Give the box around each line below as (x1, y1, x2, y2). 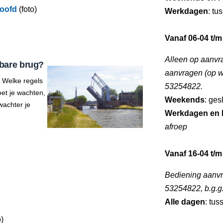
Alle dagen (165, 198, 205, 206)
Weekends (165, 96, 205, 104)
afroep (165, 122, 187, 131)
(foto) (17, 5, 37, 13)
